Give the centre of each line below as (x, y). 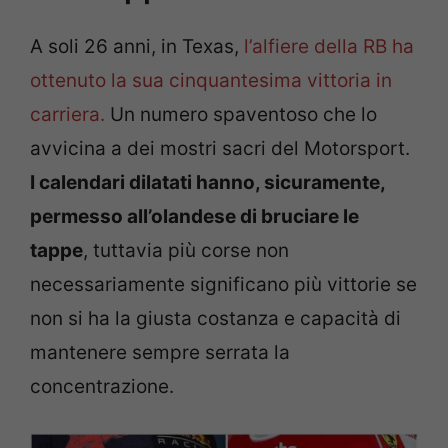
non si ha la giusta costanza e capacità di (215, 319)
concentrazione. (102, 387)
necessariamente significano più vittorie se (223, 285)
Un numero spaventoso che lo (241, 115)
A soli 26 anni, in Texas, (134, 47)
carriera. (67, 115)
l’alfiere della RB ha (326, 47)
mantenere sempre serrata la (160, 353)
